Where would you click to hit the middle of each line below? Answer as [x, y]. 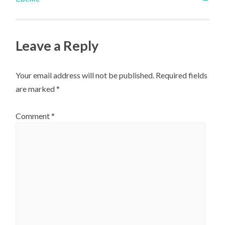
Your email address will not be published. [85, 75]
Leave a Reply [57, 45]
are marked [36, 88]
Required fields [182, 75]
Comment [34, 116]
